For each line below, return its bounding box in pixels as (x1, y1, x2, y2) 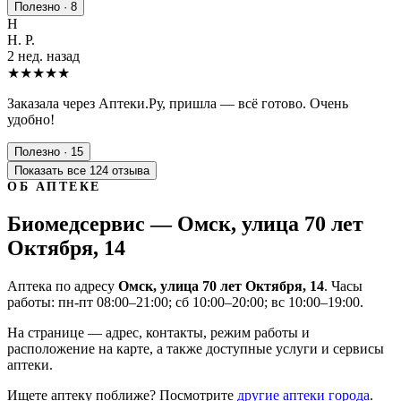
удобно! (7, 111, 55, 127)
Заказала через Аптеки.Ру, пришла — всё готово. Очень (7, 95, 348, 111)
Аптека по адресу (7, 277, 118, 294)
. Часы (324, 277, 363, 294)
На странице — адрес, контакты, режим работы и (7, 324, 310, 340)
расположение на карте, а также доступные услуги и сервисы (7, 340, 384, 356)
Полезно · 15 (14, 144, 83, 158)
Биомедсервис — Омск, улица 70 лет (7, 211, 363, 235)
